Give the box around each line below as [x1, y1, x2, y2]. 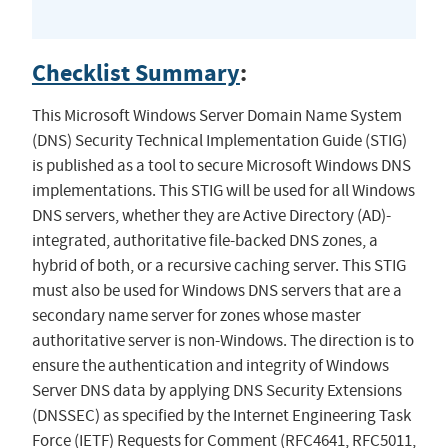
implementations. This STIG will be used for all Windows [31, 180, 415, 202]
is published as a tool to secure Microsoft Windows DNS [31, 155, 411, 177]
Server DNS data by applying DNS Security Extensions [31, 380, 402, 402]
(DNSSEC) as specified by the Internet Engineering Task [31, 405, 411, 427]
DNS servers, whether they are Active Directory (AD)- [31, 205, 391, 227]
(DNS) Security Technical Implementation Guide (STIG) [31, 130, 407, 152]
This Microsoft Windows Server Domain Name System [31, 105, 402, 127]
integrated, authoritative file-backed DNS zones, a [31, 230, 378, 252]
